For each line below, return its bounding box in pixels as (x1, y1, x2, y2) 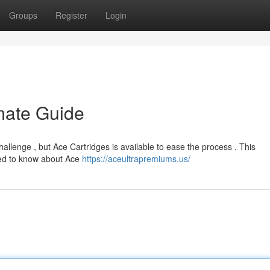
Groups (9, 9, 37, 21)
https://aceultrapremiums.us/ (82, 152, 190, 165)
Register (55, 9, 87, 21)
